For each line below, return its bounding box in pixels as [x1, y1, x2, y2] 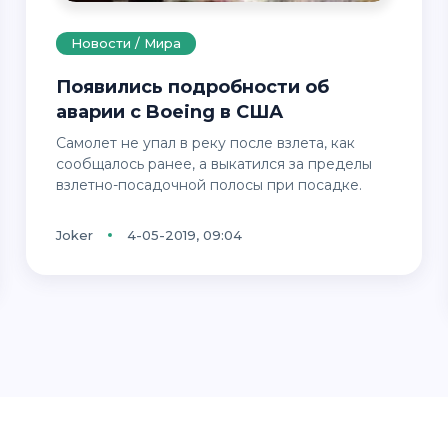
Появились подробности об [55, 75, 71, 98]
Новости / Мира [70, 34, 181, 51]
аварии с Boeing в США [55, 100, 283, 123]
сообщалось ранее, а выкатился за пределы [55, 154, 372, 173]
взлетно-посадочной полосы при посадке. [55, 175, 362, 194]
